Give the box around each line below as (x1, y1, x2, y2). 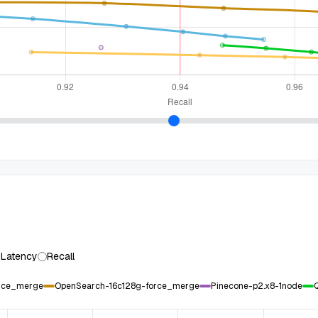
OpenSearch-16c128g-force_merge (54, 280, 199, 292)
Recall (47, 250, 75, 263)
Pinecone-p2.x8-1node (210, 280, 302, 292)
